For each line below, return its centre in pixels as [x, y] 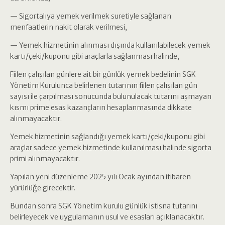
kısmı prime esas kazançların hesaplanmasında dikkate [101, 107]
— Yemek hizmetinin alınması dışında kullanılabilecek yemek [110, 45]
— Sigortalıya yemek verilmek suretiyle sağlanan [91, 16]
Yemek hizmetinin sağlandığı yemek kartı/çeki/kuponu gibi [107, 137]
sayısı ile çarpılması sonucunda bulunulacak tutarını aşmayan [111, 96]
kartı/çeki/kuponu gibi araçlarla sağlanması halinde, [95, 56]
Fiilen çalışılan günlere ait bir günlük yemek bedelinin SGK [103, 74]
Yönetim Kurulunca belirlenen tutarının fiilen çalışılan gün [104, 85]
